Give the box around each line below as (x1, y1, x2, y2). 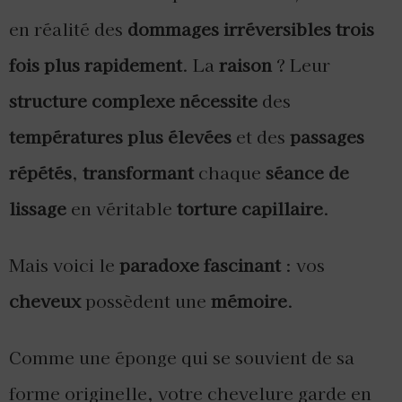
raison (219, 51, 272, 77)
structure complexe (9, 87, 175, 113)
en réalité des (9, 15, 127, 41)
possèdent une (81, 287, 211, 313)
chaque (194, 159, 266, 185)
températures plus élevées (9, 123, 232, 149)
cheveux (9, 287, 81, 313)
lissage (9, 195, 66, 221)
